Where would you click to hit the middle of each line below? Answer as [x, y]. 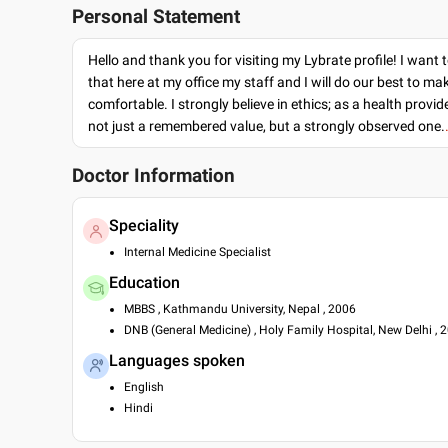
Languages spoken [177, 360]
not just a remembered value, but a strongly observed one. [266, 126]
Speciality [144, 225]
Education [144, 282]
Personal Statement [156, 17]
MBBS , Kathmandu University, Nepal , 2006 [240, 309]
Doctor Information [153, 176]
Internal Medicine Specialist [197, 252]
